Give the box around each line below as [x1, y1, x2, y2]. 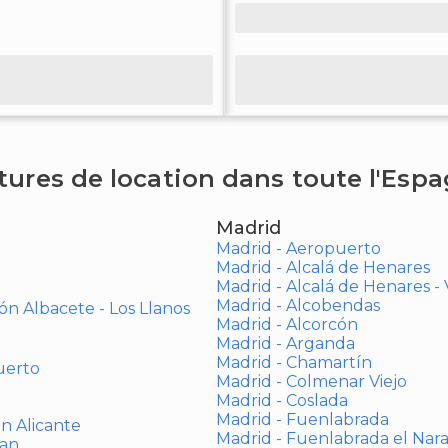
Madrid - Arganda [215, 334, 355, 353]
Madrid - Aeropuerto [215, 239, 381, 258]
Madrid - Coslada [215, 391, 348, 410]
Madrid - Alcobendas [215, 296, 380, 315]
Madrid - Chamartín [215, 353, 372, 372]
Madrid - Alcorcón [215, 315, 358, 334]
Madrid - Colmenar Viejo [215, 372, 407, 391]
